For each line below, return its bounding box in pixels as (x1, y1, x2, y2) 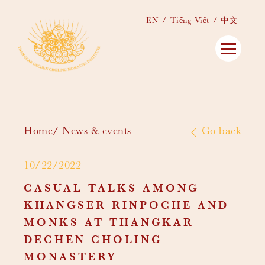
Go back (201, 127, 241, 138)
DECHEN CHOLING (24, 235, 162, 247)
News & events (62, 127, 131, 138)
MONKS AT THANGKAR (24, 218, 194, 230)
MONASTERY (24, 253, 117, 264)
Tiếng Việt (170, 17, 209, 25)
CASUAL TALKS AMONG (24, 184, 199, 195)
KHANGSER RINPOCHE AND (24, 201, 229, 212)
